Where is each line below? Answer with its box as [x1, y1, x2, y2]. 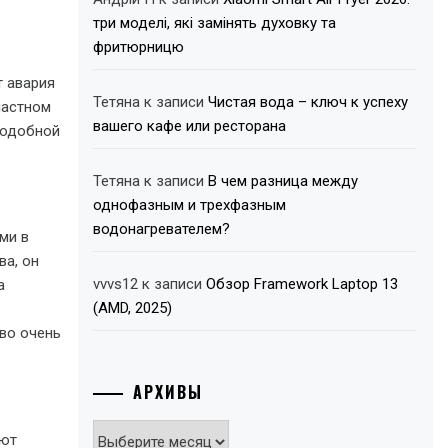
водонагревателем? [93, 220, 231, 238]
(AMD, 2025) [93, 299, 173, 317]
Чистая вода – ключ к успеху [208, 93, 409, 111]
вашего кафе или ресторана [93, 117, 287, 135]
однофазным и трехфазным [93, 196, 287, 214]
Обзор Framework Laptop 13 [206, 275, 399, 293]
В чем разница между [208, 172, 359, 190]
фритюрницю [93, 38, 185, 56]
